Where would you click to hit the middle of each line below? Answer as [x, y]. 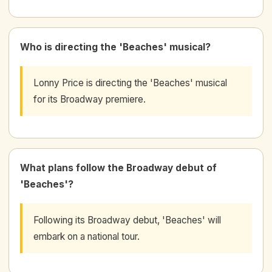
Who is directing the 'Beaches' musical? [115, 47]
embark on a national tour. [87, 236]
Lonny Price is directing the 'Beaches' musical [130, 83]
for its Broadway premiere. [90, 99]
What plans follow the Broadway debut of [118, 168]
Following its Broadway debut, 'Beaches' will [127, 220]
